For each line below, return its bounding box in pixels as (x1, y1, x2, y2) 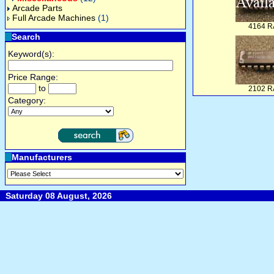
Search (12, 32, 40, 42)
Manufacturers (12, 152, 72, 162)
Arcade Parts (12, 3, 62, 13)
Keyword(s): (8, 49, 54, 59)
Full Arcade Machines (12, 13, 95, 23)
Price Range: (8, 72, 58, 82)
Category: (8, 95, 46, 105)
